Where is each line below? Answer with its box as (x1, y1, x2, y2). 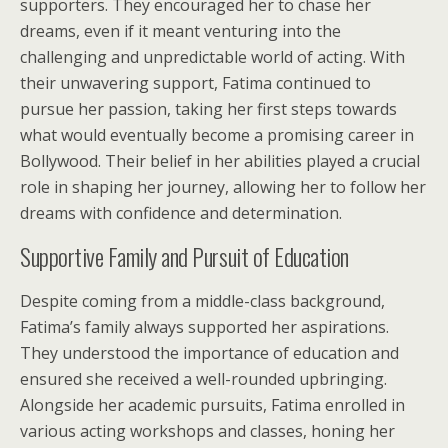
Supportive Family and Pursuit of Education (20, 238, 349, 274)
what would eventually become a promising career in (20, 124, 414, 146)
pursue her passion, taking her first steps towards (20, 98, 397, 120)
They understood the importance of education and (20, 342, 399, 364)
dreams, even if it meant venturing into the (20, 20, 341, 42)
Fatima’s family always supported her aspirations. (20, 316, 389, 338)
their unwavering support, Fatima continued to (20, 72, 371, 94)
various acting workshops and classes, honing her (20, 420, 395, 442)
